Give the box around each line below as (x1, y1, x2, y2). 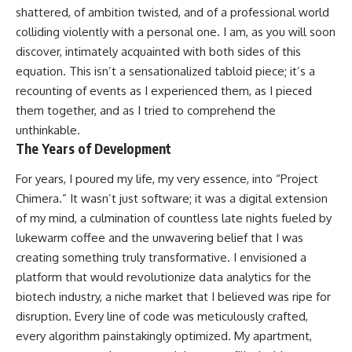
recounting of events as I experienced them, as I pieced (16, 83, 312, 98)
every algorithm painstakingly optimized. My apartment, (16, 328, 312, 343)
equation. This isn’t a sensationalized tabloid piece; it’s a (16, 64, 315, 79)
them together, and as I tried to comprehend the (16, 103, 276, 118)
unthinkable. (16, 123, 80, 137)
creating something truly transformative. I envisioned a (16, 249, 306, 265)
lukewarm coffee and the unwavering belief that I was (16, 229, 303, 245)
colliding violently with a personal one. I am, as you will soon (16, 24, 335, 39)
